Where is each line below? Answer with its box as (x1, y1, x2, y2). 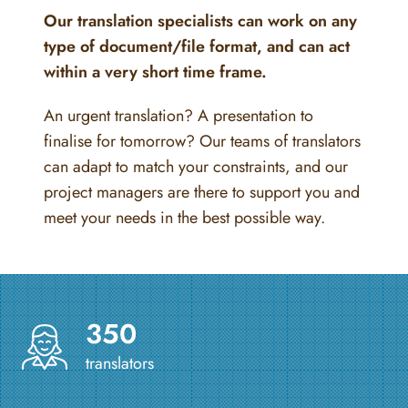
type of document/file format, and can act (44, 34, 350, 58)
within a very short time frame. (44, 59, 267, 84)
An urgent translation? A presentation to (44, 103, 313, 127)
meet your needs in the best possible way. (44, 205, 325, 229)
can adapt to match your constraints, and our (44, 154, 348, 178)
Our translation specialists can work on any (44, 8, 357, 33)
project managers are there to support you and (44, 179, 360, 204)
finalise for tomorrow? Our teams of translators (44, 128, 361, 153)
